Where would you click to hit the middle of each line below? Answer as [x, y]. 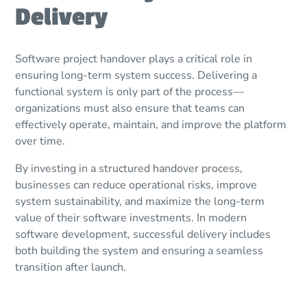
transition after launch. [71, 268]
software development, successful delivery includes [143, 235]
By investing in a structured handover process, [129, 169]
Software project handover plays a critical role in [134, 59]
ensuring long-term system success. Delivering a [136, 76]
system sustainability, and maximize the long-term [140, 202]
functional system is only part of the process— [130, 92]
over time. [40, 142]
